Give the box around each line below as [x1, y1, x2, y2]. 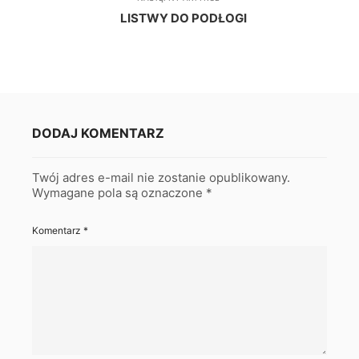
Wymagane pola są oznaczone [32, 185, 206, 201]
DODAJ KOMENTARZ [32, 125, 164, 142]
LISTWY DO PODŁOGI [119, 10, 247, 26]
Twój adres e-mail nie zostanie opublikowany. [32, 170, 290, 186]
